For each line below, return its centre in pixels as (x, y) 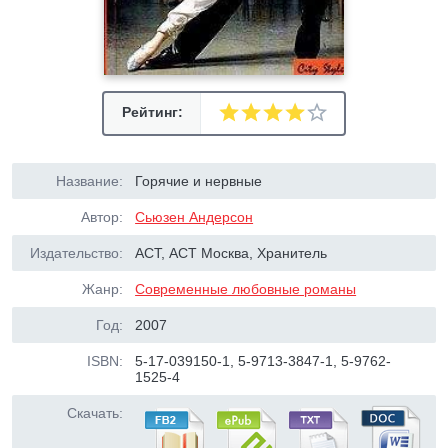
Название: (89, 181)
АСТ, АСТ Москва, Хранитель (231, 253)
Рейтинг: (152, 112)
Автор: (102, 217)
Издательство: (76, 253)
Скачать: (95, 413)
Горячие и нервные (199, 181)
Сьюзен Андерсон (194, 217)
